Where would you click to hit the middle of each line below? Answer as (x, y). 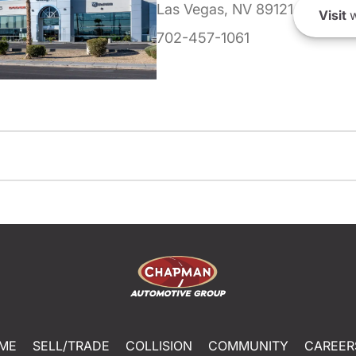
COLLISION (159, 345)
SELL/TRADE (71, 345)
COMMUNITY (248, 345)
